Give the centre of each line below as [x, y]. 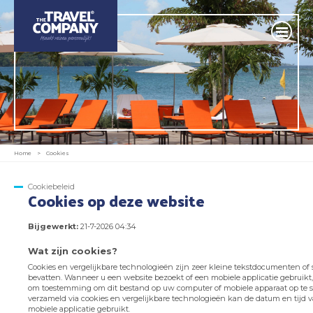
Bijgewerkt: [53, 227]
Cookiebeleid [51, 187]
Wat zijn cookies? [73, 252]
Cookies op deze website [116, 201]
